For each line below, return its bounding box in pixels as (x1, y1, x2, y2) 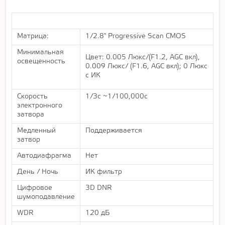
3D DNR (85, 184, 111, 191)
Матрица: (17, 33, 49, 40)
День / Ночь (17, 168, 58, 175)
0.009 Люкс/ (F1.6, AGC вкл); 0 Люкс (85, 63, 207, 70)
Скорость (17, 93, 48, 100)
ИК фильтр (85, 168, 124, 175)
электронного (17, 102, 62, 109)
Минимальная (17, 49, 64, 56)
